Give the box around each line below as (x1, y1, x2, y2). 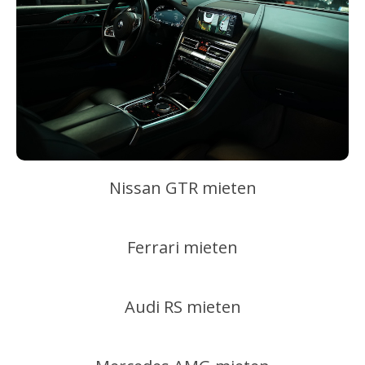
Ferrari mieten (127, 235, 238, 258)
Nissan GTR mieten (108, 176, 257, 199)
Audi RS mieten (124, 295, 241, 318)
